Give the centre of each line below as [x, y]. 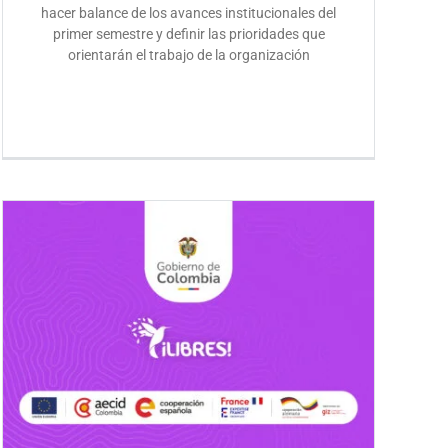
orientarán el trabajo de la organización [188, 54]
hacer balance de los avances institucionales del [189, 12]
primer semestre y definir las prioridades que [188, 33]
